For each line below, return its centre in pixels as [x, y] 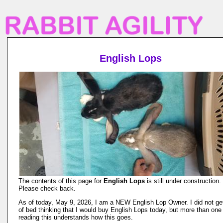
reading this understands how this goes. [76, 217]
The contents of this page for [61, 181]
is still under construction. [183, 181]
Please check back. [47, 188]
